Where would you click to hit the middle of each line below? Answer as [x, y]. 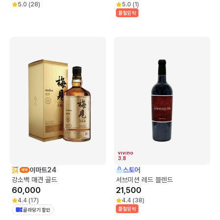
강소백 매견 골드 [34, 179]
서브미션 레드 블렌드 [144, 179]
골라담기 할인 [37, 209]
